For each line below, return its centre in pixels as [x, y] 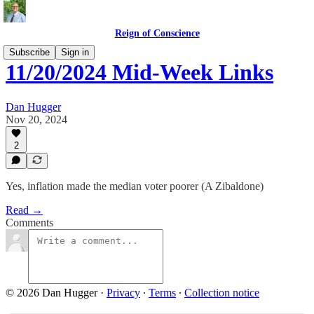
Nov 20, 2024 [36, 119]
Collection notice [222, 293]
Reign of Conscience [157, 33]
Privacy [123, 293]
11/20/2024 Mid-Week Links [139, 73]
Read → [24, 210]
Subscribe [29, 52]
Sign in [75, 52]
